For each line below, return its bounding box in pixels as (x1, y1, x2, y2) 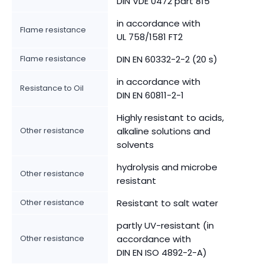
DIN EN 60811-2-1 (117, 89, 184, 102)
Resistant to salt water (117, 197, 218, 210)
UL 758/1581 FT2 (117, 31, 183, 44)
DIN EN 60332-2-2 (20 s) (117, 53, 217, 66)
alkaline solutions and (117, 125, 210, 138)
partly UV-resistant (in (117, 219, 214, 232)
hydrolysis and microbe (117, 161, 217, 174)
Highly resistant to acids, (117, 111, 224, 124)
